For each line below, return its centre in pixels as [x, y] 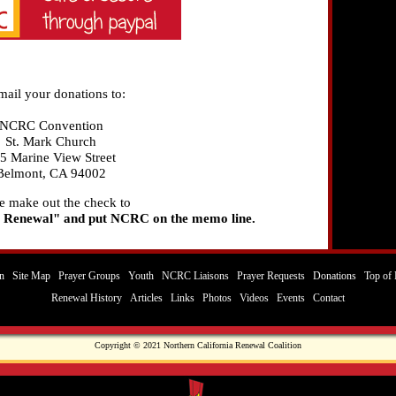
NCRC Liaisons [195, 277]
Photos [217, 299]
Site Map [31, 277]
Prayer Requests [270, 277]
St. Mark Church [51, 141]
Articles [146, 299]
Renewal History [87, 299]
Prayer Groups [89, 277]
